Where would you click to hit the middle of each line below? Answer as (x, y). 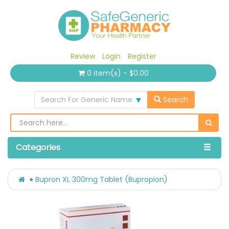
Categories (38, 148)
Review (83, 56)
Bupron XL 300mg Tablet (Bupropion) (101, 180)
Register (142, 56)
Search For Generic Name (87, 100)
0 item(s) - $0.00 (118, 73)
